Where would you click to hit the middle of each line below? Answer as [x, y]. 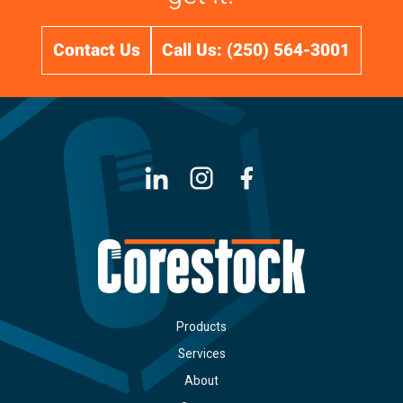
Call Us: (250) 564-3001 [256, 50]
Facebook [286, 178]
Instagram [242, 178]
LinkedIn [192, 178]
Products [201, 327]
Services [201, 354]
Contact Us [96, 50]
